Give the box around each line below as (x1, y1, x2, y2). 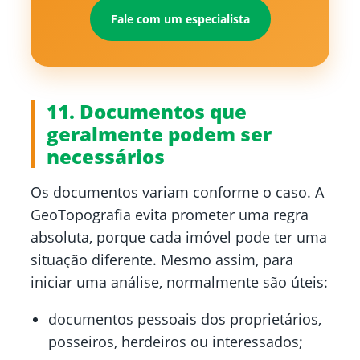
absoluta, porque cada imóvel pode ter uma (31, 227, 327, 247)
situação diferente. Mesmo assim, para (31, 250, 293, 270)
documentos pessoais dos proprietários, (48, 309, 321, 329)
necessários (47, 143, 165, 170)
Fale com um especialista (110, 11, 250, 27)
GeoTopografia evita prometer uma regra (31, 205, 309, 225)
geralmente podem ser (47, 121, 272, 148)
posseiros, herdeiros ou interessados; (48, 332, 303, 352)
